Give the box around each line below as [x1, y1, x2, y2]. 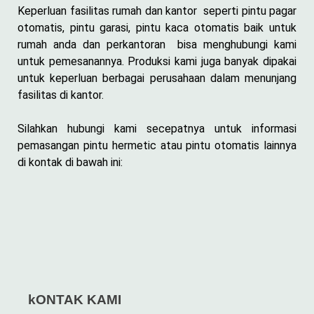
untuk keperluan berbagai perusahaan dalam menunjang [18, 71, 296, 85]
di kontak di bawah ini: [18, 155, 123, 169]
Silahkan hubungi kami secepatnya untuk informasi [18, 121, 296, 135]
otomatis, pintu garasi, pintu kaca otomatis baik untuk [18, 20, 296, 34]
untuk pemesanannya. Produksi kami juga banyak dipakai [18, 54, 296, 68]
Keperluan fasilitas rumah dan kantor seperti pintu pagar [18, 4, 296, 18]
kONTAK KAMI [28, 292, 121, 308]
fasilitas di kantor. [18, 88, 104, 102]
